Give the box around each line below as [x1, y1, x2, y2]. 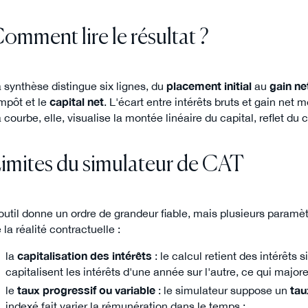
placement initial [166, 79, 252, 92]
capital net [49, 95, 104, 108]
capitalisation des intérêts [16, 249, 152, 262]
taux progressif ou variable [16, 283, 155, 296]
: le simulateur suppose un [155, 283, 290, 296]
